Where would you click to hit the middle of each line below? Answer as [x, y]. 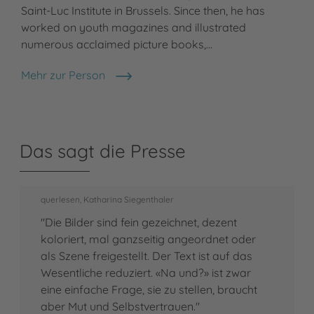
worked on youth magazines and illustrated [134, 27]
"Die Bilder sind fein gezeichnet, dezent [139, 222]
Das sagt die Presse [103, 151]
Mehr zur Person [63, 75]
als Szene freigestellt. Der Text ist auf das [146, 255]
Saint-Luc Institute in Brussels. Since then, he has [143, 10]
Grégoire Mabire [62, 82]
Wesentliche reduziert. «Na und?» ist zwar [146, 272]
